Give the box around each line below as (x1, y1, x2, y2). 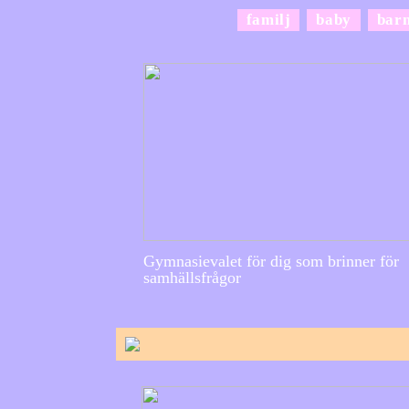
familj (246, 11, 291, 28)
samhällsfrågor (143, 267, 241, 287)
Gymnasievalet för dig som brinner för (143, 251, 399, 270)
